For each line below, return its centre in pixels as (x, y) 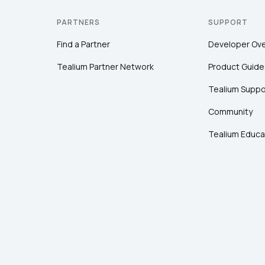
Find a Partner (83, 44)
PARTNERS (78, 22)
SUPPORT (228, 22)
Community (230, 112)
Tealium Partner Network (105, 67)
